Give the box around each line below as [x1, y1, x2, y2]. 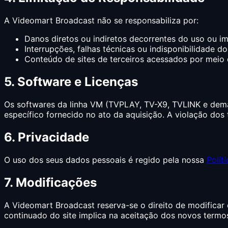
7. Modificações [4, 175, 97, 190]
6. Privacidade [4, 129, 89, 145]
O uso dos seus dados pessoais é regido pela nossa [4, 154, 207, 165]
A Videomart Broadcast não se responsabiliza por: [4, 15, 198, 26]
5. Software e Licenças [4, 74, 138, 89]
